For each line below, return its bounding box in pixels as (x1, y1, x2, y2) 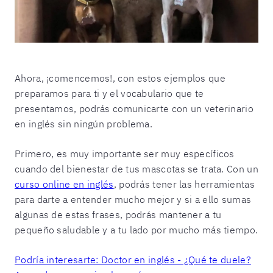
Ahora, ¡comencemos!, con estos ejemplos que (15, 71, 225, 84)
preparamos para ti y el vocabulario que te (15, 87, 204, 99)
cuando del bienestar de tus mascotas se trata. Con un (15, 162, 258, 175)
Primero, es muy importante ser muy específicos (15, 147, 235, 160)
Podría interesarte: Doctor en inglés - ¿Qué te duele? (15, 253, 251, 266)
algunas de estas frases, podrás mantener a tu (15, 208, 222, 221)
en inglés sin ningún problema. (15, 117, 153, 130)
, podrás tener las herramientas (113, 177, 255, 190)
